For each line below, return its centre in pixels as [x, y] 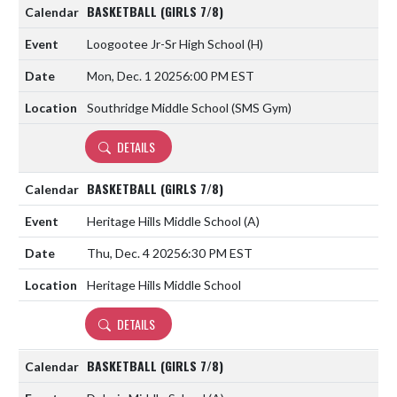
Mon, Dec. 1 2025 [135, 75]
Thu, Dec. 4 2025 [134, 253]
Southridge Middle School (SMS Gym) [189, 107]
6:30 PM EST [217, 253]
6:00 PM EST [218, 75]
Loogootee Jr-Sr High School [167, 43]
